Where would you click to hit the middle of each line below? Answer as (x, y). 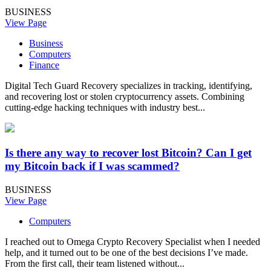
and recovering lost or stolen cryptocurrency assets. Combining (125, 97)
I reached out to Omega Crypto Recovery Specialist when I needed (132, 241)
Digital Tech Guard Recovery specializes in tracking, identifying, (129, 86)
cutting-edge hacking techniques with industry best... (105, 108)
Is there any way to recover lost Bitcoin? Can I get (128, 152)
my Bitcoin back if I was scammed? (92, 166)
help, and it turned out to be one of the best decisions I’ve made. (126, 252)
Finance (44, 65)
